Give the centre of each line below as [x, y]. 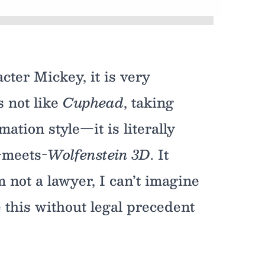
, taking [149, 102]
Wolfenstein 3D [99, 154]
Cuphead [93, 102]
